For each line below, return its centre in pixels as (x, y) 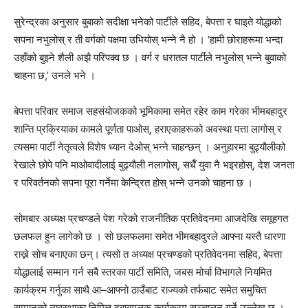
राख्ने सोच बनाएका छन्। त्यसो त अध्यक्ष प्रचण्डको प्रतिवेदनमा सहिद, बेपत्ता (148, 254)
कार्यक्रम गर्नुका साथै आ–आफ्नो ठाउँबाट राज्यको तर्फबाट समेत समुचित (140, 290)
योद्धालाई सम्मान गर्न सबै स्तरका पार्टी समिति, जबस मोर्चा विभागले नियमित (143, 272)
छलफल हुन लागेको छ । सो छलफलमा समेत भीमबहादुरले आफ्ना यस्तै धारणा (150, 236)
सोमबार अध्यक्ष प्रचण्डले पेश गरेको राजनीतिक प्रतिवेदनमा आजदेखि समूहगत (151, 218)
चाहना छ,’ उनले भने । (55, 75)
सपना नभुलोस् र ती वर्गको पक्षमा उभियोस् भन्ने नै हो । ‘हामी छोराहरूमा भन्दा (148, 40)
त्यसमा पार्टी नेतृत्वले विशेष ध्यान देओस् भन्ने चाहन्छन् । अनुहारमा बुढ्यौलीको (150, 147)
